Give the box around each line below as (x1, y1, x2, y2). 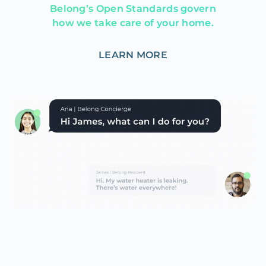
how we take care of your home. (52, 17, 214, 28)
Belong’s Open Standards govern (49, 2, 216, 14)
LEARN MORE (99, 49, 167, 61)
